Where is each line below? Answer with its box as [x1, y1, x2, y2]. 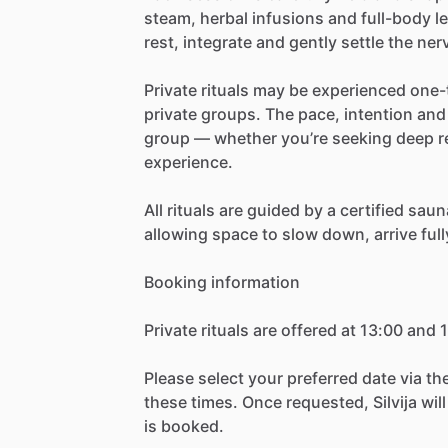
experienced [312, 79, 406, 100]
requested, [286, 391, 369, 412]
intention [344, 103, 413, 124]
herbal [200, 7, 248, 28]
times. [191, 391, 238, 412]
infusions [252, 7, 324, 28]
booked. [161, 415, 224, 436]
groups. [201, 103, 261, 124]
